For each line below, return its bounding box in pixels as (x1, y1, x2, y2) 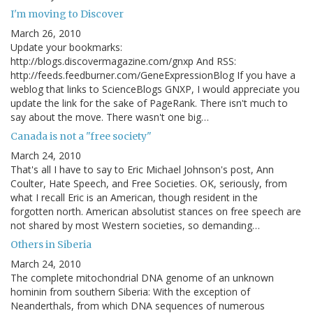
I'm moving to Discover (10, 8, 124, 21)
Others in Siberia (10, 238, 92, 252)
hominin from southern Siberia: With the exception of (10, 285, 250, 299)
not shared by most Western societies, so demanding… (10, 219, 260, 233)
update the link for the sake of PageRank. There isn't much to (10, 96, 288, 110)
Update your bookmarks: (10, 41, 122, 54)
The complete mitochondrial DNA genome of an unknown (10, 271, 274, 285)
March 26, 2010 (10, 27, 81, 41)
